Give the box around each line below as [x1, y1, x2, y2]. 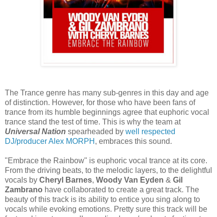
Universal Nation [5, 127, 68, 136]
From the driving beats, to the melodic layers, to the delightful [5, 166, 212, 174]
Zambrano [5, 185, 43, 194]
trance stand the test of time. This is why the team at [5, 117, 181, 126]
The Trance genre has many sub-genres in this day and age [5, 88, 209, 97]
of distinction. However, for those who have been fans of [5, 98, 195, 107]
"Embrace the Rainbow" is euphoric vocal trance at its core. [5, 156, 207, 165]
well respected [125, 127, 175, 136]
